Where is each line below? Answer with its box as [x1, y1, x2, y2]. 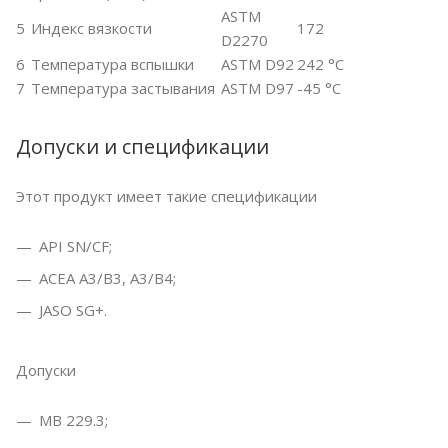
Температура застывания [31, 78, 215, 99]
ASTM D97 [221, 78, 294, 99]
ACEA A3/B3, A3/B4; [39, 268, 176, 289]
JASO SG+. [39, 300, 107, 321]
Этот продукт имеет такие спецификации [16, 186, 317, 207]
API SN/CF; [39, 236, 112, 257]
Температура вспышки [31, 54, 194, 75]
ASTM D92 [221, 54, 294, 75]
